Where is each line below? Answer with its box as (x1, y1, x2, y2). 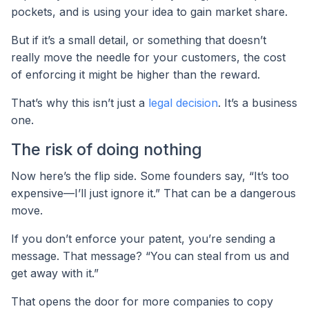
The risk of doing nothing (11, 139, 202, 160)
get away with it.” (11, 266, 99, 280)
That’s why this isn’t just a (11, 96, 148, 110)
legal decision (148, 96, 218, 110)
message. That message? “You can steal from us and (11, 248, 289, 263)
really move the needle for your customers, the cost (11, 50, 286, 65)
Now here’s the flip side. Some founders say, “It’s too (11, 168, 289, 183)
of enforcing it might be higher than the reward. (11, 68, 260, 82)
